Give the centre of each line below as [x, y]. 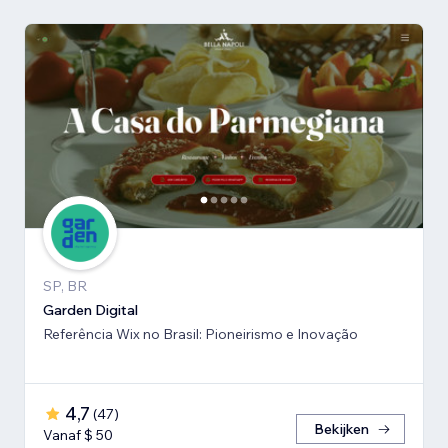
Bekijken [341, 429]
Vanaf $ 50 [78, 435]
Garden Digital [90, 310]
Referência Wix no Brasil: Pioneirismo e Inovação [200, 334]
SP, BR [65, 286]
